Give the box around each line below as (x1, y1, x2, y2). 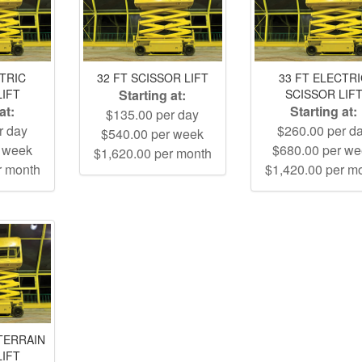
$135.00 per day (106, 105, 200, 124)
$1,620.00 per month (93, 144, 212, 163)
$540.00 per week (101, 124, 204, 144)
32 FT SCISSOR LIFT (96, 69, 208, 86)
